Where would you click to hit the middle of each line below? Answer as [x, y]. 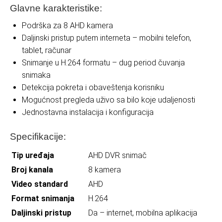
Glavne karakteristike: [56, 8]
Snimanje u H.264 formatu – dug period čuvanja [103, 62]
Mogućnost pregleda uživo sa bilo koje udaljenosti [109, 100]
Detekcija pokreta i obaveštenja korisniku [93, 87]
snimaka [36, 75]
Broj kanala [32, 169]
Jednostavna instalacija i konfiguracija [88, 112]
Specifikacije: [38, 136]
